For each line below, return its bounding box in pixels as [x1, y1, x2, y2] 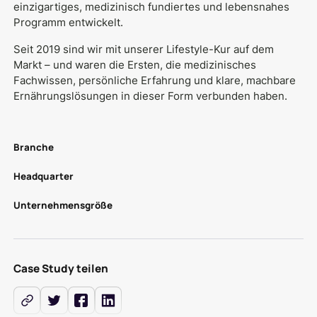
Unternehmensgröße [13, 199, 113, 212]
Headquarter [13, 170, 74, 183]
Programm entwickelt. [13, 16, 124, 30]
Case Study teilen [13, 260, 109, 276]
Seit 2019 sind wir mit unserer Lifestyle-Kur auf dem [13, 42, 275, 56]
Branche [13, 141, 54, 154]
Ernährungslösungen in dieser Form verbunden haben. [13, 88, 288, 103]
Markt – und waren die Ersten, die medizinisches [13, 57, 257, 71]
